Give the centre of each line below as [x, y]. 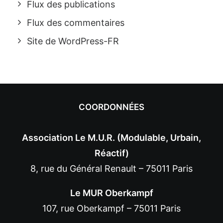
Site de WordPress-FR [73, 41]
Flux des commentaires [76, 23]
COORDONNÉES [111, 107]
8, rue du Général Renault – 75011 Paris [111, 168]
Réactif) [111, 153]
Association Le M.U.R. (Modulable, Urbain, [111, 138]
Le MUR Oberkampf [111, 193]
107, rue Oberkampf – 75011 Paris [111, 208]
